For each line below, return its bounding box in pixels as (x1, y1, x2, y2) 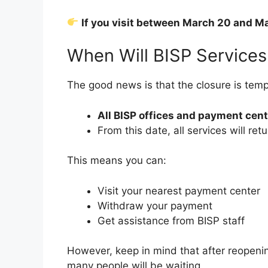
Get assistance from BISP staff (98, 214, 245, 227)
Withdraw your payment (98, 199, 212, 212)
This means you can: (67, 154, 166, 167)
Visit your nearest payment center (98, 184, 260, 197)
